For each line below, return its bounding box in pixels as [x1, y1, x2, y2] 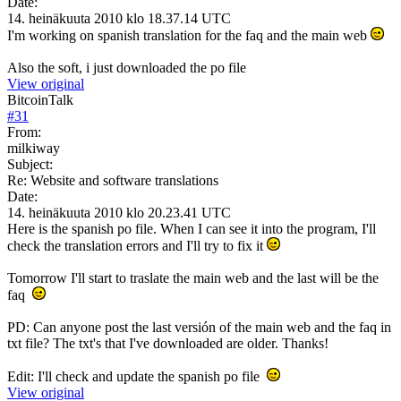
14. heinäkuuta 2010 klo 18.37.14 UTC [7, 10, 231, 26]
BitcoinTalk [7, 91, 73, 107]
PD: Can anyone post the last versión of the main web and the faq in [7, 319, 391, 335]
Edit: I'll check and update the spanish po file [7, 368, 267, 384]
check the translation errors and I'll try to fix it [7, 237, 267, 253]
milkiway [7, 140, 60, 156]
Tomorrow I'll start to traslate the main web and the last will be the [7, 269, 379, 286]
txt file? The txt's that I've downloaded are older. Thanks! [7, 335, 328, 351]
